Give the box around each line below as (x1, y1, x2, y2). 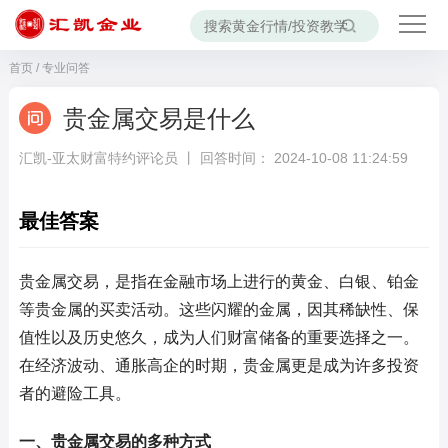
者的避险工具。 (18, 385, 131, 402)
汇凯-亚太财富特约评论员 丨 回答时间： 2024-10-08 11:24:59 (18, 150, 408, 166)
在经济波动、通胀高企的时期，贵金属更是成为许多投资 (18, 357, 419, 374)
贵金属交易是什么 (62, 105, 255, 132)
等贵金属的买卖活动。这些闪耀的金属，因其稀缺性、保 (18, 301, 419, 318)
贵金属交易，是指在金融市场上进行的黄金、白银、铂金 (18, 273, 419, 290)
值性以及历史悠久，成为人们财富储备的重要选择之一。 (18, 329, 419, 346)
